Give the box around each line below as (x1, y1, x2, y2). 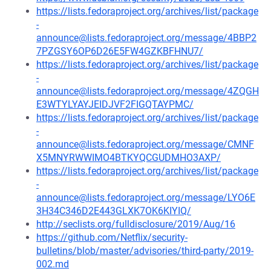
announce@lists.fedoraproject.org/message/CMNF (36, 139, 254, 150)
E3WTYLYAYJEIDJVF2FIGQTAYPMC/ (36, 99, 194, 110)
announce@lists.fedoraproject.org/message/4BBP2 (36, 32, 256, 44)
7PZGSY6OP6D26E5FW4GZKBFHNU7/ (36, 45, 203, 57)
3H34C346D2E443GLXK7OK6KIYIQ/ (36, 205, 191, 217)
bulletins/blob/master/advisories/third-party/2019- (36, 245, 253, 256)
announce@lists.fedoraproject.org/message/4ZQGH (36, 85, 259, 97)
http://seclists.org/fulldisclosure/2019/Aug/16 (36, 218, 235, 230)
